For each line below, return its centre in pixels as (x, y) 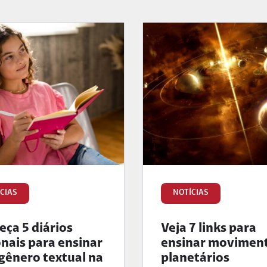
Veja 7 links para (209, 229)
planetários (195, 258)
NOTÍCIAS (191, 193)
